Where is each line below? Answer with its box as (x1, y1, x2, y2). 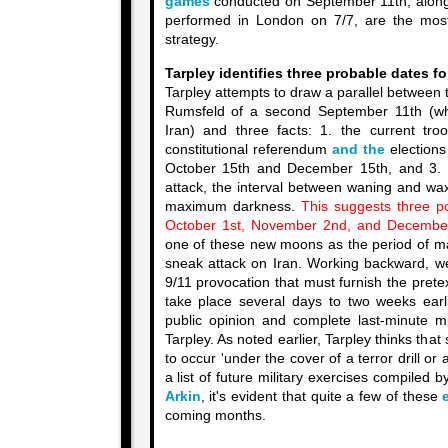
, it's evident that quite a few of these (200, 389, 443, 404)
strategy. (164, 32, 219, 47)
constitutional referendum (164, 142, 332, 157)
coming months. (164, 408, 266, 423)
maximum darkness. (164, 199, 301, 214)
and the (331, 142, 385, 157)
